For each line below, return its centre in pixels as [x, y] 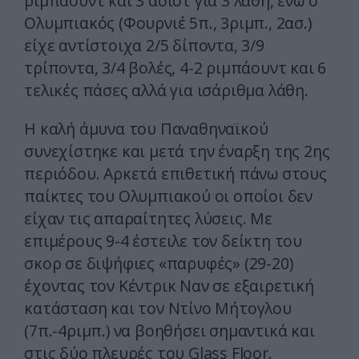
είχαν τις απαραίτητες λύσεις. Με [148, 219]
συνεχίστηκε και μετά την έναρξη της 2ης [177, 151]
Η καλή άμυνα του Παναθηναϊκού [146, 129]
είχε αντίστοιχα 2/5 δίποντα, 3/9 [144, 46]
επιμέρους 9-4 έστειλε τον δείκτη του [163, 241]
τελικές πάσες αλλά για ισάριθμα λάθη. [166, 91]
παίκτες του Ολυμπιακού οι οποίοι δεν [168, 196]
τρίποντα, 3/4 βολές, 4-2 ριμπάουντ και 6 [175, 68]
